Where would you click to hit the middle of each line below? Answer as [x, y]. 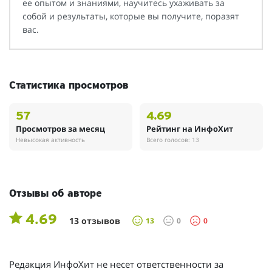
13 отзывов [95, 221]
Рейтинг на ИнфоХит [190, 129]
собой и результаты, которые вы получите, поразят [131, 16]
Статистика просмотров [69, 86]
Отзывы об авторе [56, 194]
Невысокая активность [51, 139]
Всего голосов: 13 [173, 139]
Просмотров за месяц [61, 129]
